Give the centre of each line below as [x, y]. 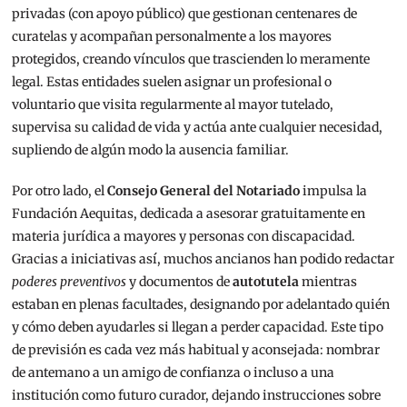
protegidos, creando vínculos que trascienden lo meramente [191, 60]
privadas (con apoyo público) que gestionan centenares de [185, 14]
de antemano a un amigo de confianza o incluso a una [174, 373]
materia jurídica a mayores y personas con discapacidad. [184, 237]
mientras [328, 282]
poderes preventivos [69, 282]
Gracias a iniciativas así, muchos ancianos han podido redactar [203, 259]
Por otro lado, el [60, 191]
